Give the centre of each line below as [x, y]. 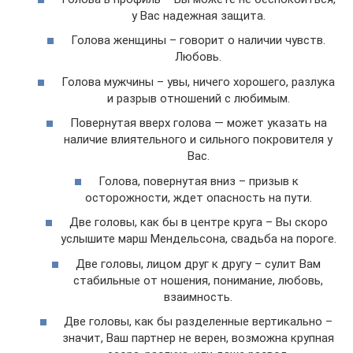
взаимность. [198, 297]
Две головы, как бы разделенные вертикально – [198, 322]
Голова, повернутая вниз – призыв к [198, 181]
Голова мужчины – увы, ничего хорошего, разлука [198, 82]
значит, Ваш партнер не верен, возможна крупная [198, 338]
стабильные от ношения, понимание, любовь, [198, 280]
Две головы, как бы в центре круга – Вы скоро [198, 223]
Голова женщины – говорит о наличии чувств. [198, 41]
